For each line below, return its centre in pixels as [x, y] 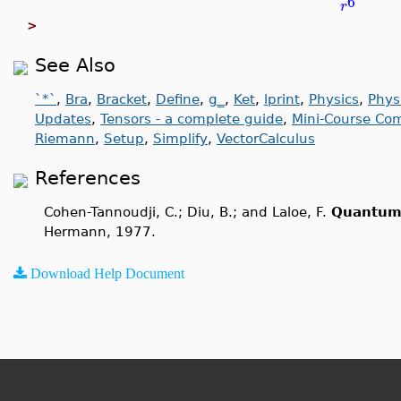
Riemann [65, 138]
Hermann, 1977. [100, 231]
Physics [334, 99]
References [88, 178]
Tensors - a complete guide [192, 119]
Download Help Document [107, 273]
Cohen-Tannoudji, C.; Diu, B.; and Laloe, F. [188, 212]
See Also [75, 65]
